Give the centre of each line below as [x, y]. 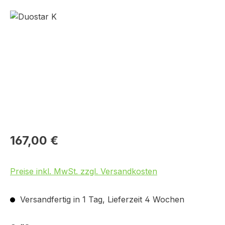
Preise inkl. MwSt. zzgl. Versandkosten [84, 171]
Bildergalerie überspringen [60, 16]
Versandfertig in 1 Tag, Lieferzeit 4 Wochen [101, 199]
